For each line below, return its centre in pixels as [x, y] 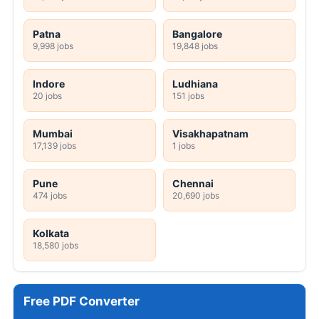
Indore [49, 84]
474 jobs [50, 196]
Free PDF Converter [82, 302]
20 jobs [47, 96]
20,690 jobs [196, 196]
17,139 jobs [54, 146]
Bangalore [197, 34]
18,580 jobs [56, 246]
